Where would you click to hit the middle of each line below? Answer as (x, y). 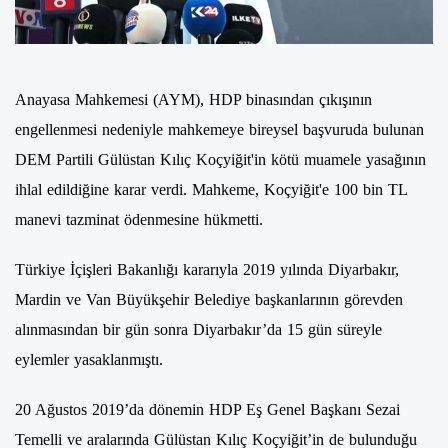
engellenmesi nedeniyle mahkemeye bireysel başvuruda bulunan (219, 130)
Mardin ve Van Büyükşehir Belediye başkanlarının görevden (209, 300)
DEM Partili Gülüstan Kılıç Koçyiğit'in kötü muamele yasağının (220, 160)
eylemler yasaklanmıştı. (89, 360)
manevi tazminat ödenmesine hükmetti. (139, 220)
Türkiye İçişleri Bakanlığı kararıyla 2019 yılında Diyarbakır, (207, 270)
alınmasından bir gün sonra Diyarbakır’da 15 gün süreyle (198, 330)
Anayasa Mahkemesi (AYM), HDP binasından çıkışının (193, 100)
